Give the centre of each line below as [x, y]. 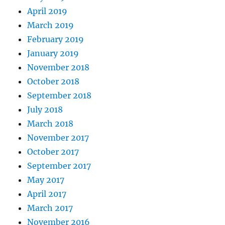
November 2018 [59, 68]
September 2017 [59, 166]
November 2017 [58, 138]
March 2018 [50, 124]
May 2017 [46, 180]
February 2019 [56, 39]
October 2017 [53, 152]
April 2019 [47, 11]
